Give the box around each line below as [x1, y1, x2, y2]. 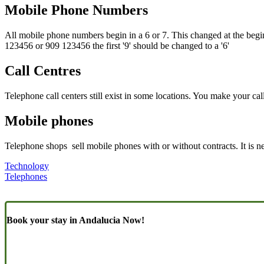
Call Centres [5, 63, 81, 79]
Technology [5, 160, 49, 171]
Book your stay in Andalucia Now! [6, 215, 144, 226]
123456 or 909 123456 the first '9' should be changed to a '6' [5, 41, 229, 51]
